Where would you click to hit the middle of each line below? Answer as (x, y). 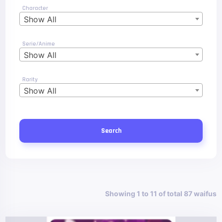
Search (111, 131)
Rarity (30, 80)
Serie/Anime (39, 44)
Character (35, 8)
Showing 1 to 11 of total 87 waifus (161, 194)
